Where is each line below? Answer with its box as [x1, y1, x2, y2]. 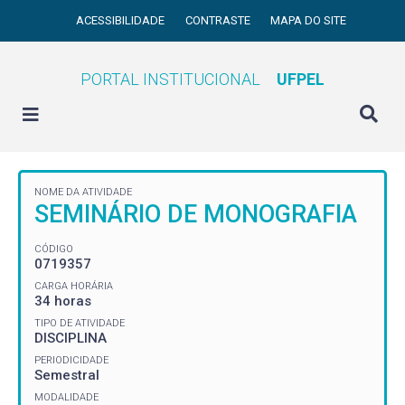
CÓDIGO [34, 242, 73, 255]
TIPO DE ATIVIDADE [34, 316, 125, 329]
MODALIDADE [34, 391, 99, 403]
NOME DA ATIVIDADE [34, 186, 132, 198]
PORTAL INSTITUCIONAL [80, 70, 260, 89]
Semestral [34, 366, 99, 383]
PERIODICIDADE [34, 353, 108, 366]
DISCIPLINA [34, 329, 107, 346]
